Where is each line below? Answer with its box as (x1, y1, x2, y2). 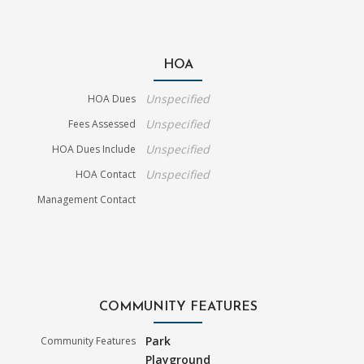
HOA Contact (76, 167, 136, 181)
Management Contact (37, 192, 136, 206)
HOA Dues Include (52, 141, 136, 156)
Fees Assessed (68, 116, 136, 131)
